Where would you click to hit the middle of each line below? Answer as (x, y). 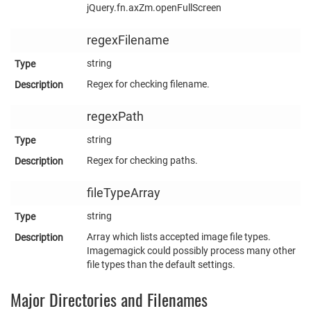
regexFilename (128, 40)
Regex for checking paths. (142, 160)
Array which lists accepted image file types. (179, 236)
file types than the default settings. (161, 264)
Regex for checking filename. (148, 84)
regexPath (115, 116)
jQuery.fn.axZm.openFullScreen (154, 7)
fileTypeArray (124, 193)
